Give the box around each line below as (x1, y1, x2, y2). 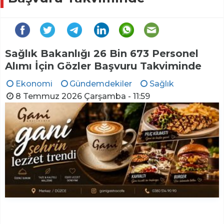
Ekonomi (15, 78, 52, 88)
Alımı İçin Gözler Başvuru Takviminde (5, 59, 201, 72)
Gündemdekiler (69, 78, 132, 88)
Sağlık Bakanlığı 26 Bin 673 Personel (5, 47, 198, 59)
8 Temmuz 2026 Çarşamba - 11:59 (15, 91, 150, 101)
